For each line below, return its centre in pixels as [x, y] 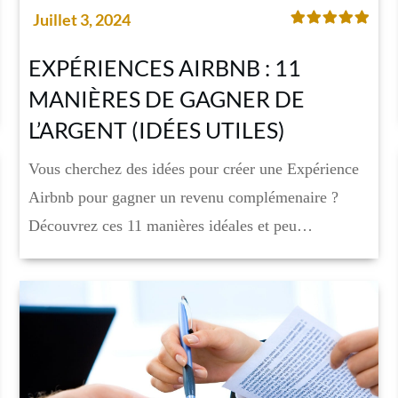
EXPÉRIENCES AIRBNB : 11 [164, 67]
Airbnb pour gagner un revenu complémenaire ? [183, 197]
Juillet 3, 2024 [81, 19]
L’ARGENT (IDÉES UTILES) [156, 129]
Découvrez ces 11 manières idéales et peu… [170, 225]
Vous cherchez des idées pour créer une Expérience [193, 168]
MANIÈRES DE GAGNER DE [166, 98]
